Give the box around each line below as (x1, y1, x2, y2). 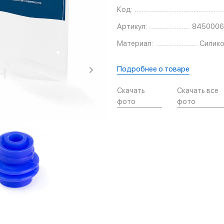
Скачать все (177, 86, 219, 95)
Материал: (117, 39, 153, 48)
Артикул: (117, 22, 147, 31)
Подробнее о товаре (117, 64, 189, 74)
